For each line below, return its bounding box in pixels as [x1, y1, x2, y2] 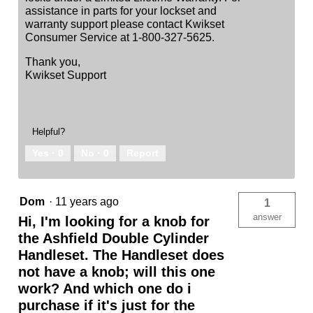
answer [252, 212, 282, 223]
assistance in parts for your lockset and [25, 5, 217, 17]
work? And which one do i [18, 281, 191, 297]
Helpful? [32, 126, 65, 138]
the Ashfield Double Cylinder [18, 231, 209, 247]
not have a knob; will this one [18, 264, 215, 280]
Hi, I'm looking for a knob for [18, 214, 210, 230]
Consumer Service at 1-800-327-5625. [25, 31, 214, 44]
